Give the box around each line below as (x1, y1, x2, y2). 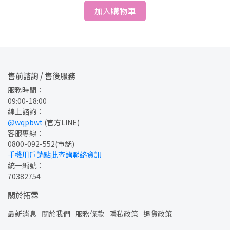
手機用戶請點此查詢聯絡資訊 (8, 149, 101, 160)
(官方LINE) (43, 117, 80, 127)
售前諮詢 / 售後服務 (8, 70, 75, 81)
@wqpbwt (8, 117, 43, 127)
